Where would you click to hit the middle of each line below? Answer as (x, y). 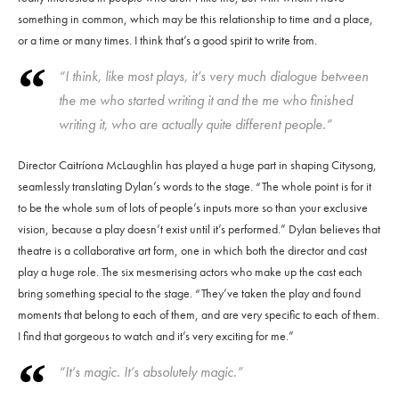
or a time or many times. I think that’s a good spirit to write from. (167, 41)
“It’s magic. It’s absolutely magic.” (151, 372)
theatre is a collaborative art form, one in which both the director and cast (192, 251)
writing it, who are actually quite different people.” (195, 125)
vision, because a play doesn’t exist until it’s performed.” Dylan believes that (199, 229)
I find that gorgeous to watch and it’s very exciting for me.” (156, 336)
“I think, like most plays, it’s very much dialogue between (214, 77)
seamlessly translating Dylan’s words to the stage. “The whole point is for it (195, 187)
